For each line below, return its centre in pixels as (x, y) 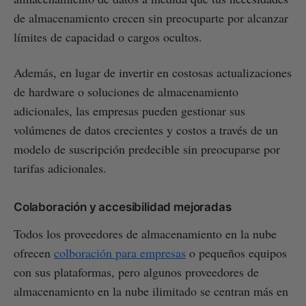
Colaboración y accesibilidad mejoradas (123, 207)
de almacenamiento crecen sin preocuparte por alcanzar (151, 17)
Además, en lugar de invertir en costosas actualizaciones (153, 72)
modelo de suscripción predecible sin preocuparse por (147, 149)
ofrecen (34, 252)
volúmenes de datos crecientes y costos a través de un (146, 129)
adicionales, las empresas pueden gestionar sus (129, 110)
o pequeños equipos (236, 252)
